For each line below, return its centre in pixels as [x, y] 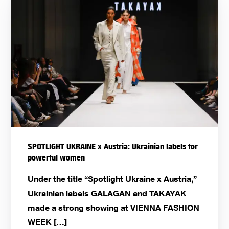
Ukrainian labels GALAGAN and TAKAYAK [107, 193]
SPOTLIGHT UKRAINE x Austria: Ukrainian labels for [113, 146]
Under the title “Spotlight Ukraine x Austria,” [112, 179]
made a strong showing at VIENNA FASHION [114, 207]
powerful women [56, 157]
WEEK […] [48, 222]
